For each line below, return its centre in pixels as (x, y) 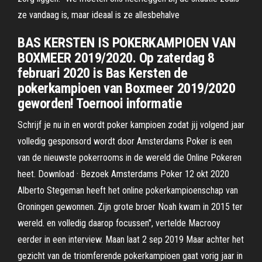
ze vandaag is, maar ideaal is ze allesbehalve (99, 15)
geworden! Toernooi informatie (100, 104)
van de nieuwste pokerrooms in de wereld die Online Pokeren (130, 158)
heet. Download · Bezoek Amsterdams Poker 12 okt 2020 (123, 174)
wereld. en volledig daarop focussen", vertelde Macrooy (119, 223)
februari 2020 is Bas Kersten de (103, 73)
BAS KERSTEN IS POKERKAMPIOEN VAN (127, 43)
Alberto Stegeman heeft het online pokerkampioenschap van (128, 190)
